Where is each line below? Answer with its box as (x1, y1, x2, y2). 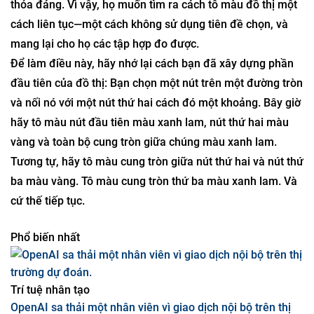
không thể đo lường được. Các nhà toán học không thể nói (11, 9, 300, 22)
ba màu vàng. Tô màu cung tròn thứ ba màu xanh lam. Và (11, 245, 297, 258)
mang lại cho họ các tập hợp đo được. (11, 107, 199, 121)
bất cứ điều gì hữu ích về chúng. (11, 29, 170, 42)
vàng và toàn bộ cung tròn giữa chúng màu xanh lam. (11, 205, 277, 219)
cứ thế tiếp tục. (11, 264, 85, 278)
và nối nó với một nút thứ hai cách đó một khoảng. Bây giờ (11, 166, 301, 179)
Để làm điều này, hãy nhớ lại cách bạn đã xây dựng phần (11, 127, 294, 140)
